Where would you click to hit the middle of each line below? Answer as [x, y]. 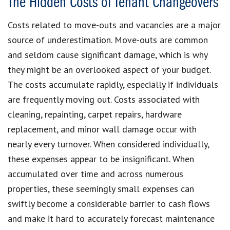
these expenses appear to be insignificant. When [101, 159]
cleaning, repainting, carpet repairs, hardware [95, 114]
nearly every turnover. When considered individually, [108, 144]
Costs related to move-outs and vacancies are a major [114, 25]
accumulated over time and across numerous [95, 174]
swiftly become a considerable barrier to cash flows [109, 203]
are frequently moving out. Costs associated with [104, 99]
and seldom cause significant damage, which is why [108, 54]
